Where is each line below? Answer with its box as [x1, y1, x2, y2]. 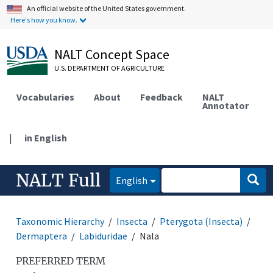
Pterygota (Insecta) [160, 214, 243, 227]
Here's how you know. [10, 15, 78, 24]
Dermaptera [16, 229, 68, 242]
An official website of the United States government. [27, 4, 186, 13]
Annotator [202, 99, 249, 112]
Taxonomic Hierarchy [16, 214, 105, 227]
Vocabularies [16, 90, 75, 103]
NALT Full [16, 169, 101, 191]
